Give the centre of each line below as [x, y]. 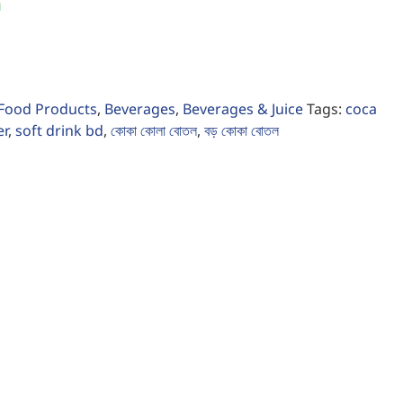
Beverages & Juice [243, 108]
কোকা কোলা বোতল [154, 130]
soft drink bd [59, 130]
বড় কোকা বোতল [242, 130]
